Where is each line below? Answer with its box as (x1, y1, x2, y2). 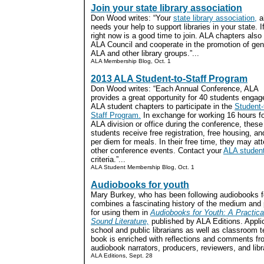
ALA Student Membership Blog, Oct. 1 (91, 164, 194, 170)
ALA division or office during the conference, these (91, 120, 263, 128)
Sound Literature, (91, 217, 149, 226)
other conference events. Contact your (91, 146, 223, 155)
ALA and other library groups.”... (91, 49, 199, 58)
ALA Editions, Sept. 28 (91, 252, 153, 259)
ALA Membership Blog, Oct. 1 (91, 58, 171, 64)
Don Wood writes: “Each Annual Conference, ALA (91, 84, 258, 93)
